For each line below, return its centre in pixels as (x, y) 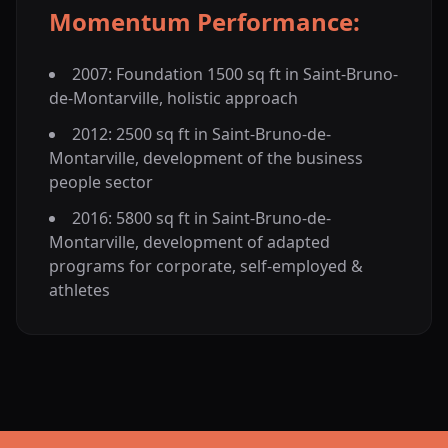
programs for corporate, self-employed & (206, 266)
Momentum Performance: (204, 22)
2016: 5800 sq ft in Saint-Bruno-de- (201, 218)
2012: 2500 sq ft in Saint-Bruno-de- (201, 134)
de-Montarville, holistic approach (173, 98)
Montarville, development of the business (206, 158)
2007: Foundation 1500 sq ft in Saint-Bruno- (235, 74)
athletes (79, 290)
